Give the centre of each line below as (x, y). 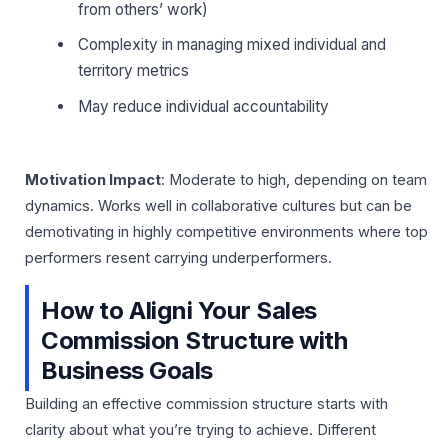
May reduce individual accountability (204, 106)
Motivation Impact (93, 179)
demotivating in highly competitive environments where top (226, 231)
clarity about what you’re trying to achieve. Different (200, 430)
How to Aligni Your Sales (179, 311)
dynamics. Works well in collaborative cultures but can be (218, 205)
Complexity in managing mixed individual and (232, 45)
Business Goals (127, 371)
